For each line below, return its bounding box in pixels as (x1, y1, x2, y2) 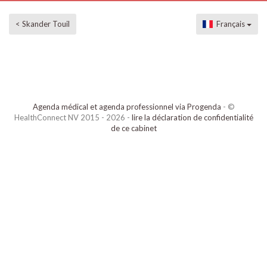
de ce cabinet (110, 123, 157, 133)
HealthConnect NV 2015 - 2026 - (14, 113, 132, 122)
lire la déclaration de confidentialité (131, 113, 253, 122)
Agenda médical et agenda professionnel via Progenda (32, 102, 221, 111)
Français (213, 19, 247, 29)
